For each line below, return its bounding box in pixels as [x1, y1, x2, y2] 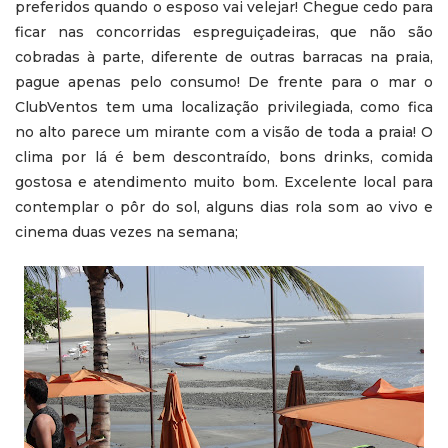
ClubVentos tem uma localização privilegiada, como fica [15, 97, 433, 116]
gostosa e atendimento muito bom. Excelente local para [15, 172, 433, 191]
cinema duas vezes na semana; [15, 222, 238, 241]
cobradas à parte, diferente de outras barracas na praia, [15, 47, 433, 66]
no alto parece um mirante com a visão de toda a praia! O [15, 122, 433, 141]
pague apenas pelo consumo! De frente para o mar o [15, 72, 433, 91]
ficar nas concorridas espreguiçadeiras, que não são [15, 22, 433, 41]
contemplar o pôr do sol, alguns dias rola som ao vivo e [15, 197, 433, 216]
